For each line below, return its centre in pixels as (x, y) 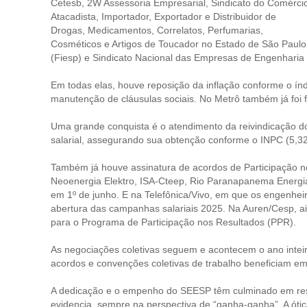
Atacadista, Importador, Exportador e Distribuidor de (163, 16)
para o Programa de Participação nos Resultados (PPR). (173, 222)
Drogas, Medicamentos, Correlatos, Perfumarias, (157, 30)
